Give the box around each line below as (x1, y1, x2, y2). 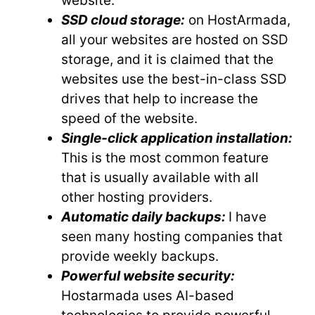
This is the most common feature (61, 149, 269, 166)
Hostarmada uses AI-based (61, 287, 234, 304)
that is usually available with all (61, 169, 259, 186)
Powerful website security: (61, 267, 235, 284)
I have (229, 208, 266, 225)
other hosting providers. (61, 188, 216, 205)
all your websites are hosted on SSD (61, 31, 288, 48)
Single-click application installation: (61, 129, 292, 146)
